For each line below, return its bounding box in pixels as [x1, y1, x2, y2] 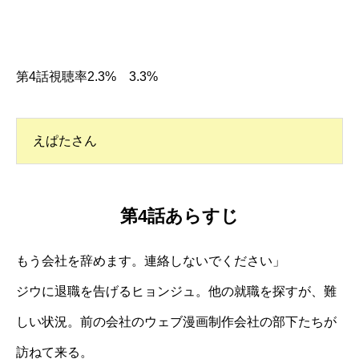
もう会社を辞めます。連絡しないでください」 [16, 254, 285, 268]
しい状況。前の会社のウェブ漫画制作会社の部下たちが [16, 315, 337, 329]
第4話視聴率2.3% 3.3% [16, 69, 158, 83]
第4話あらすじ [120, 206, 239, 227]
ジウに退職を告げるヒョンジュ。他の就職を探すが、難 [16, 284, 337, 299]
